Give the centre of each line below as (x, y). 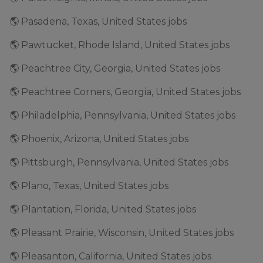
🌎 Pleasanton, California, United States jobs (110, 256)
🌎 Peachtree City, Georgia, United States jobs (115, 68)
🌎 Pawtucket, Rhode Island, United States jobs (119, 45)
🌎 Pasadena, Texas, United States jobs (98, 21)
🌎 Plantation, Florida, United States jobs (103, 209)
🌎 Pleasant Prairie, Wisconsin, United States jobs (122, 233)
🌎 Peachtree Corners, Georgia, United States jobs (125, 92)
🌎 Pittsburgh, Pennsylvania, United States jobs (119, 162)
